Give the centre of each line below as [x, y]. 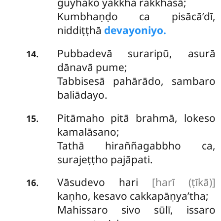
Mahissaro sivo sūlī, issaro [136, 210]
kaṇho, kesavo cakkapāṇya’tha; [133, 196]
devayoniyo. [135, 30]
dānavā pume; [92, 67]
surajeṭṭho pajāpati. [105, 159]
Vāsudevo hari [104, 182]
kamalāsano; [88, 131]
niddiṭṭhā [80, 30]
